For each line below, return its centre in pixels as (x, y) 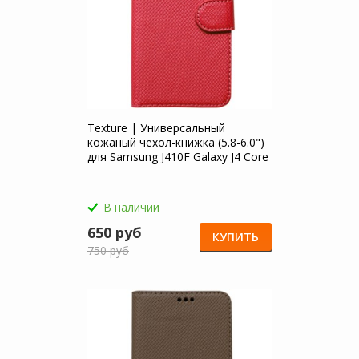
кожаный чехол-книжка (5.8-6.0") (176, 142)
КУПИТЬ (236, 237)
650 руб (115, 232)
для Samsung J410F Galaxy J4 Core (178, 157)
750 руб (108, 250)
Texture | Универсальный (156, 128)
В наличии (131, 207)
